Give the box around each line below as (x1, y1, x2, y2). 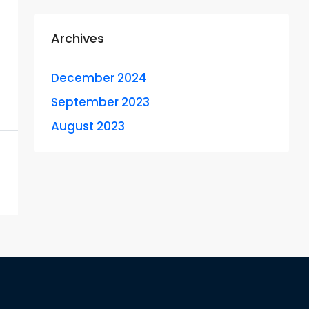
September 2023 (51, 94, 150, 110)
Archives (51, 30, 104, 47)
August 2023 (51, 118, 125, 134)
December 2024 (51, 70, 147, 86)
